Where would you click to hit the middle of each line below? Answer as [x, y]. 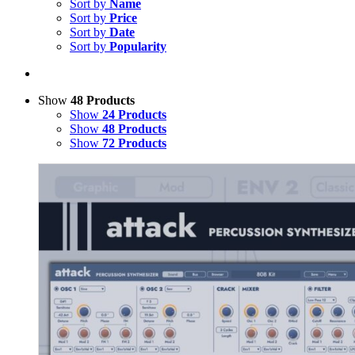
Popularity [138, 46]
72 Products [134, 143]
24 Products [134, 115]
